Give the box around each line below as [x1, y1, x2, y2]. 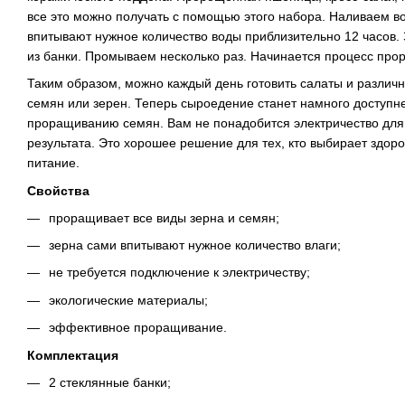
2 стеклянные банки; [49, 374, 171, 390]
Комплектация [27, 347, 118, 363]
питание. [27, 155, 80, 171]
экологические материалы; [49, 292, 208, 307]
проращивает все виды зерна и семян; [49, 210, 279, 225]
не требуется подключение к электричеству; [49, 265, 310, 280]
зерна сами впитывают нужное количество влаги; [49, 237, 341, 252]
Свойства [27, 183, 89, 198]
